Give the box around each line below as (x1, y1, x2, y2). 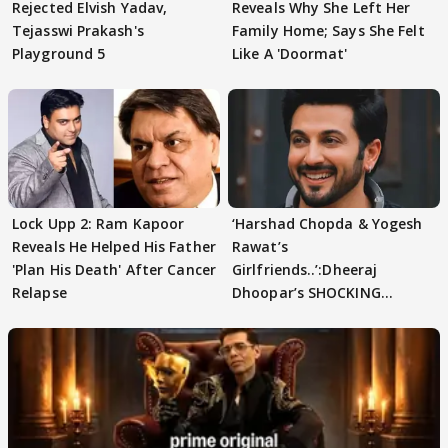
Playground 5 (12, 44, 106, 64)
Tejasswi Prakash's (12, 21, 144, 41)
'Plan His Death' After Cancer (12, 260, 216, 280)
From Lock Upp (232, 329, 337, 349)
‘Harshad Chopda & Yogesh (232, 214, 423, 234)
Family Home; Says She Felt (232, 21, 425, 41)
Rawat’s (232, 237, 288, 257)
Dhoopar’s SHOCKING (232, 283, 381, 303)
